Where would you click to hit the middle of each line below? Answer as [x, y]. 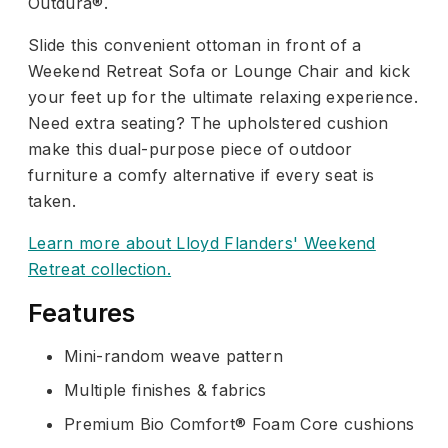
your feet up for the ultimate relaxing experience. [223, 96]
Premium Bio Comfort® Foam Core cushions [239, 423]
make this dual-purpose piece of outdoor [190, 148]
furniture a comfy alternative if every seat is [201, 174]
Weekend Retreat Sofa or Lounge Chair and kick [219, 70]
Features [81, 312]
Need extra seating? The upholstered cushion [208, 122]
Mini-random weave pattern [173, 355]
